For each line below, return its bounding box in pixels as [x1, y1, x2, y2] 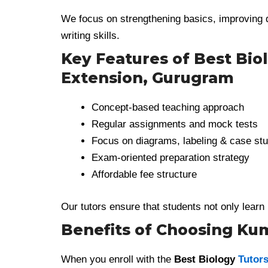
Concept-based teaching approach [92, 102, 244, 113]
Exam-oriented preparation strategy [92, 152, 249, 163]
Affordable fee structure [92, 169, 197, 180]
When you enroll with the [61, 254, 174, 265]
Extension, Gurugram [61, 69, 234, 87]
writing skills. [61, 29, 120, 41]
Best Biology [174, 254, 238, 265]
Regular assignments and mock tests [92, 118, 258, 130]
